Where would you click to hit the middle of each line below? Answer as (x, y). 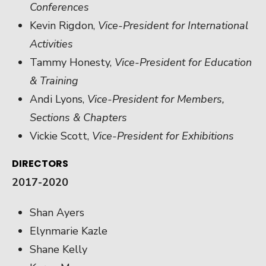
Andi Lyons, (58, 99)
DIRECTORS (40, 163)
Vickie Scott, (61, 136)
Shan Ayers (57, 212)
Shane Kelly (58, 249)
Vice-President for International (173, 25)
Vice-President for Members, (156, 99)
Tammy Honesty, (72, 62)
